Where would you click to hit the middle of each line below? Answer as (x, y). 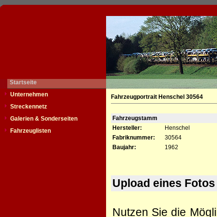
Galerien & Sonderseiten (44, 119)
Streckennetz (29, 107)
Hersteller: (127, 128)
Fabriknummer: (134, 138)
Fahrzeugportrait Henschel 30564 (157, 97)
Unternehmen (29, 94)
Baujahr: (124, 147)
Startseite (23, 82)
